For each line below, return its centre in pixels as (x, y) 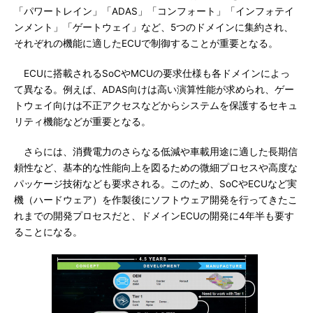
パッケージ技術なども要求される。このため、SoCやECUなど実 (155, 184)
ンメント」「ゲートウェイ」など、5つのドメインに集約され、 (154, 27)
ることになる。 (48, 232)
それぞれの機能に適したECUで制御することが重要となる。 (146, 43)
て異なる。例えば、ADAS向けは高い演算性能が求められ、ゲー (154, 89)
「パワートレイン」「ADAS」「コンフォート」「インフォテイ (154, 11)
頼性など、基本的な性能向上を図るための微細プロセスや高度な (156, 168)
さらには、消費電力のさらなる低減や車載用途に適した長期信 (156, 152)
